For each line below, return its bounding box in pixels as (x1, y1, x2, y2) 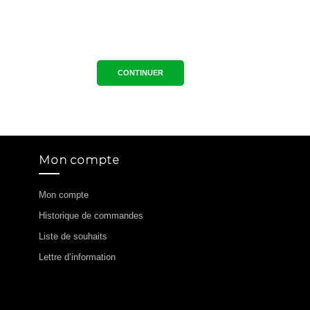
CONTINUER (118, 69, 163, 77)
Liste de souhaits (39, 231, 107, 241)
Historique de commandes (39, 210, 143, 221)
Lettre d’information (39, 252, 116, 262)
